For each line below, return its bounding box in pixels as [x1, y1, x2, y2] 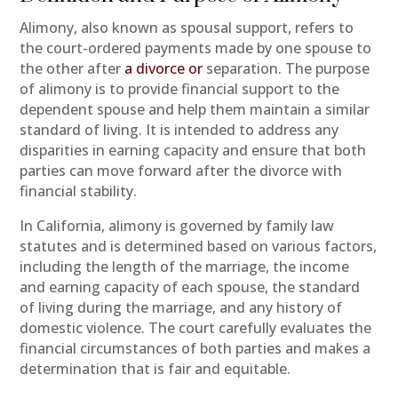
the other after [20, 58, 125, 78]
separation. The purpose [203, 58, 370, 78]
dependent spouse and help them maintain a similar [20, 99, 370, 119]
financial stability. [20, 180, 138, 201]
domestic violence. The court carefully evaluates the [20, 317, 372, 338]
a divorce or [124, 58, 203, 78]
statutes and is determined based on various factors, [20, 235, 378, 256]
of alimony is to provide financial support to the [20, 78, 340, 99]
